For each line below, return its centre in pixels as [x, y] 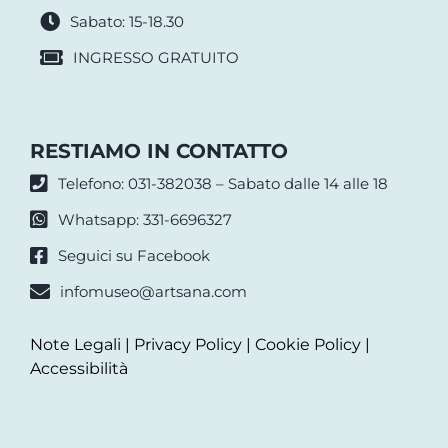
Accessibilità [78, 369]
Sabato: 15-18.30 [126, 22]
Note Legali [75, 345]
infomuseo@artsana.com [153, 292]
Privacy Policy [187, 345]
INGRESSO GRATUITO [155, 58]
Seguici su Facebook [133, 256]
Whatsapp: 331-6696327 [144, 220]
